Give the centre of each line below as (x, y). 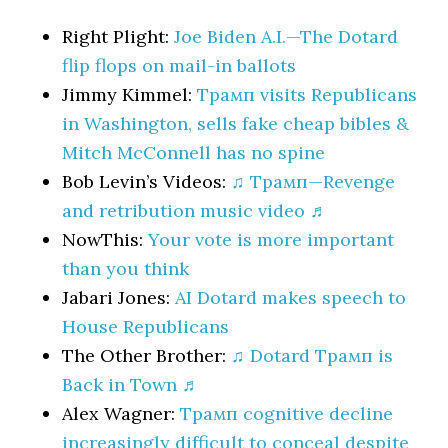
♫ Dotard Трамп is (312, 355)
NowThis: (105, 239)
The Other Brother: (147, 355)
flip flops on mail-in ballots (179, 65)
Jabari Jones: (119, 297)
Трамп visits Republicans (307, 94)
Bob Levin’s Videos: (147, 181)
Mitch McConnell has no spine (194, 152)
